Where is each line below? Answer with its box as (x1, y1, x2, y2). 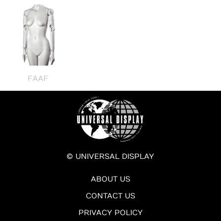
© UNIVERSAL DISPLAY (67, 151, 154, 161)
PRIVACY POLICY (78, 208, 143, 217)
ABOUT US (90, 174, 130, 184)
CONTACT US (85, 191, 135, 200)
